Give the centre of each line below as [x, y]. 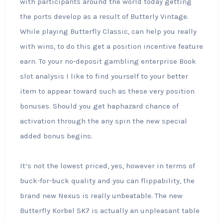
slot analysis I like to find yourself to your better [104, 76]
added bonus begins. [56, 136]
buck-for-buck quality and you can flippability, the [107, 181]
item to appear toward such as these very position [107, 91]
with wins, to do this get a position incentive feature [111, 46]
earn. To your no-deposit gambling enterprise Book [108, 61]
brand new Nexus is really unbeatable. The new [101, 196]
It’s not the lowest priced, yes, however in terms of [107, 166]
